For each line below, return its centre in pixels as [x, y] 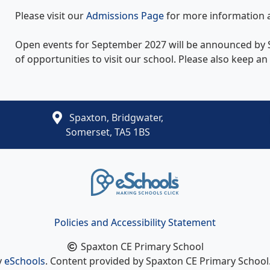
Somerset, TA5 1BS [108, 132]
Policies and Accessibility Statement [135, 223]
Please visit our [51, 16]
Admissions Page [126, 16]
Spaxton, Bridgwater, [115, 118]
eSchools [25, 261]
